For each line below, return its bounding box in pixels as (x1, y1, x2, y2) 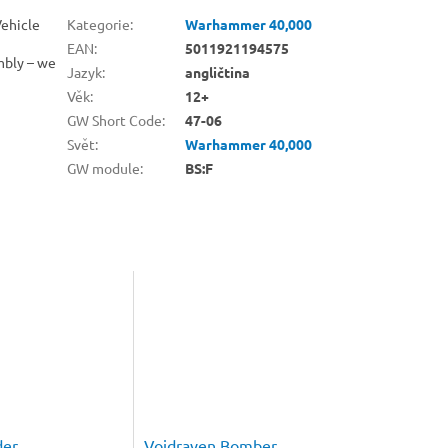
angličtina (185, 62, 251, 81)
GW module (67, 158, 141, 177)
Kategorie (67, 14, 131, 33)
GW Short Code (67, 110, 163, 129)
